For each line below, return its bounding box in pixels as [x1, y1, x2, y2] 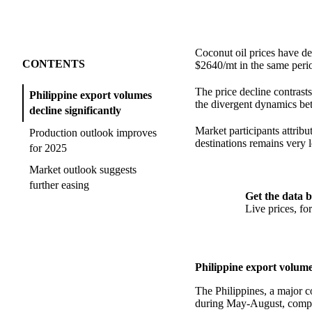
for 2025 [29, 141, 67, 154]
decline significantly [29, 104, 121, 117]
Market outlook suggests [29, 164, 136, 176]
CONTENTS [22, 58, 85, 70]
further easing [29, 179, 89, 192]
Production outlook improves [29, 126, 157, 139]
